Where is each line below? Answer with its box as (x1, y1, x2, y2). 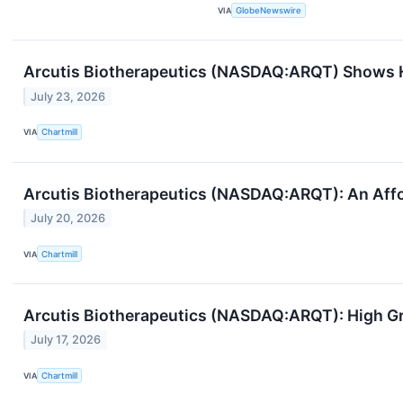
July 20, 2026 (31, 211, 106, 226)
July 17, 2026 (31, 333, 102, 347)
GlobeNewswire (236, 4, 302, 15)
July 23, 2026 (31, 89, 106, 103)
